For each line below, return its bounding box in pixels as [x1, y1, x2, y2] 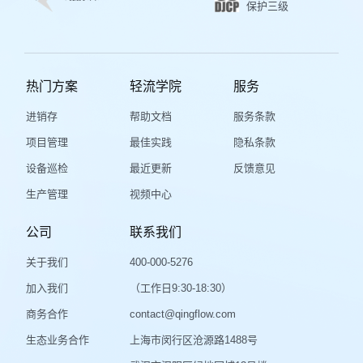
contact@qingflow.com [129, 308, 236, 321]
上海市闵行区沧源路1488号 [129, 334, 258, 347]
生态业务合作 [25, 334, 89, 347]
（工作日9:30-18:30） [129, 282, 232, 295]
